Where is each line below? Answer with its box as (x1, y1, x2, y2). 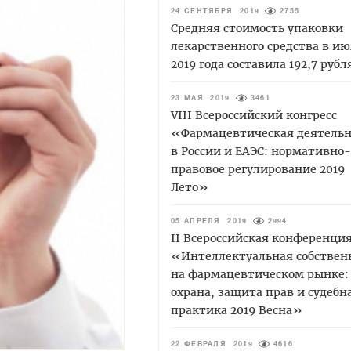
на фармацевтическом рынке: (171, 266, 349, 281)
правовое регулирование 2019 (171, 161, 345, 176)
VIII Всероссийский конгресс (171, 107, 337, 122)
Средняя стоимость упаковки (171, 20, 343, 35)
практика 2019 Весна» (171, 302, 302, 317)
